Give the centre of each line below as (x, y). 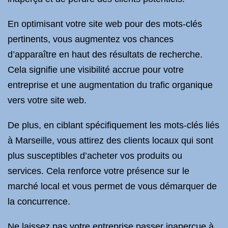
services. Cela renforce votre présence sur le (98, 171)
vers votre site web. (47, 100)
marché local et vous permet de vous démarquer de (112, 186)
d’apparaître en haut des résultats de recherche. (105, 54)
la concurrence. (39, 202)
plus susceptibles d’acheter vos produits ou (95, 156)
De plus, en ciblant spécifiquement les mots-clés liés (113, 125)
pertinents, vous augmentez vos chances (91, 39)
